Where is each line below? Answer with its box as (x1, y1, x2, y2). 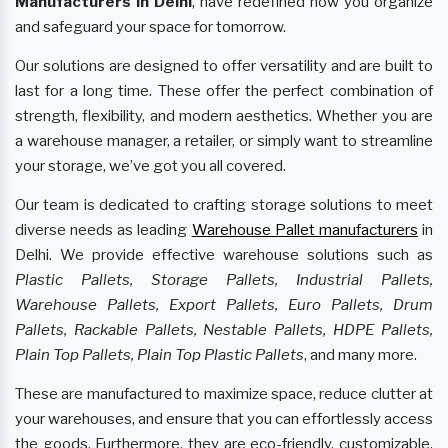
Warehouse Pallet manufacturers (191, 220, 418, 239)
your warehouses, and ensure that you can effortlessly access (15, 409, 433, 428)
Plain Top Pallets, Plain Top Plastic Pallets (15, 345, 304, 364)
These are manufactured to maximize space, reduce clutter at (15, 384, 433, 403)
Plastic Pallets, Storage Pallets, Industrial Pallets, (15, 270, 433, 289)
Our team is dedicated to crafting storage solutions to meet (15, 195, 433, 214)
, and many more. (304, 345, 417, 364)
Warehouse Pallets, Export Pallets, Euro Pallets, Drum (15, 295, 433, 314)
